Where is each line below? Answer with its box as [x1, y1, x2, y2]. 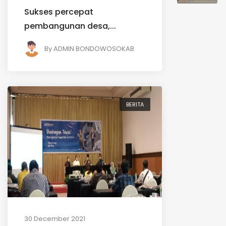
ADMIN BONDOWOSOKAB [53, 44, 134, 54]
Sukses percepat [24, 6, 93, 18]
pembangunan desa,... [24, 20, 116, 32]
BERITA [126, 100, 144, 108]
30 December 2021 [24, 214, 85, 223]
